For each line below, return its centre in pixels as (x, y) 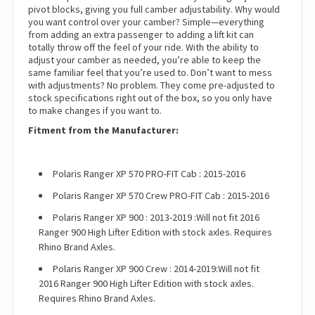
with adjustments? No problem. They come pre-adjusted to (152, 85)
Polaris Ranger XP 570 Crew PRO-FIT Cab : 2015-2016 (161, 196)
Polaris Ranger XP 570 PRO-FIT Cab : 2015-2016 (149, 174)
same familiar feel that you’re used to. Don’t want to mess (150, 73)
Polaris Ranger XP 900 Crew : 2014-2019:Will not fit (156, 269)
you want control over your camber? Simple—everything (146, 22)
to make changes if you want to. (95, 111)
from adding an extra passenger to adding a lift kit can (141, 35)
